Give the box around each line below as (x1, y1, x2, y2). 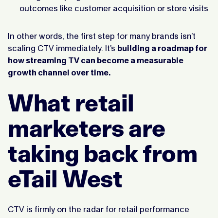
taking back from (8, 139, 198, 167)
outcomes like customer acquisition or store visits (19, 3, 208, 13)
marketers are (8, 114, 165, 142)
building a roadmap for (117, 43, 207, 53)
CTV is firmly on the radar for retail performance (8, 204, 189, 214)
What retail (8, 89, 134, 117)
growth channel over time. (8, 67, 110, 77)
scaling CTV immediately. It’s (8, 43, 117, 53)
